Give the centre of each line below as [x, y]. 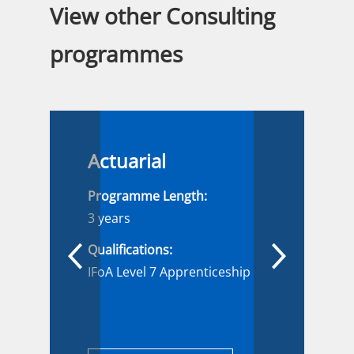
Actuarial [127, 161]
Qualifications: [130, 250]
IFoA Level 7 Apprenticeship [169, 272]
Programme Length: [147, 196]
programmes [116, 54]
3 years [109, 218]
